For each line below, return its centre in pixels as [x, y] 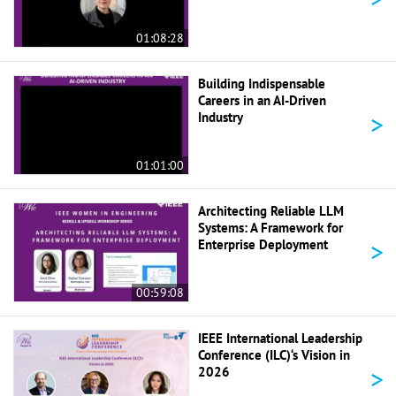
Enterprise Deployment [263, 244]
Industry [221, 117]
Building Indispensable [262, 83]
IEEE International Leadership [280, 338]
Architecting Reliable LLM [271, 210]
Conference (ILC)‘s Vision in [274, 354]
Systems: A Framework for [270, 227]
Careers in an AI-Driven [262, 100]
